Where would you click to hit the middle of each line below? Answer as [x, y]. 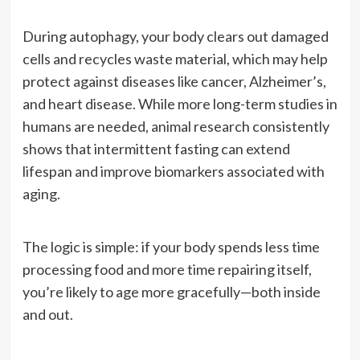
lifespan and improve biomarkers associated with [173, 171]
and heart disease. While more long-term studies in [180, 103]
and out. [47, 314]
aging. [41, 193]
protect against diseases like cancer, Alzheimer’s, [174, 81]
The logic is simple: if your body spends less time [171, 246]
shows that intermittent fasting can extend [156, 148]
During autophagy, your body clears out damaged [175, 36]
